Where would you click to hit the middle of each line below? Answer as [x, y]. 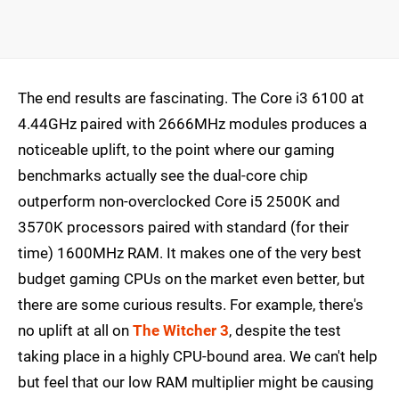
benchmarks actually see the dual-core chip [163, 176]
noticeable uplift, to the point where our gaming [176, 150]
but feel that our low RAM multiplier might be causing [196, 383]
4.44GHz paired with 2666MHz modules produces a [192, 124]
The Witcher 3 [181, 331]
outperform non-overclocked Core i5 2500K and [179, 202]
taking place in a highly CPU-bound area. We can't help [198, 357]
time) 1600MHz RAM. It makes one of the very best [190, 253]
